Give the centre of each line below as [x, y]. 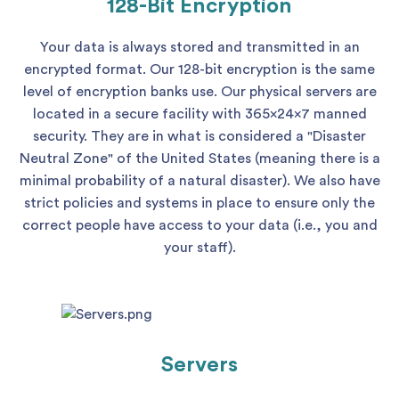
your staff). [199, 248]
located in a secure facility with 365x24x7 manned [199, 114]
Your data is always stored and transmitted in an [199, 47]
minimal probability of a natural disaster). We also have [199, 181]
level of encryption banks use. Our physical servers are [199, 92]
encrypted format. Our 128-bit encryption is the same [199, 69]
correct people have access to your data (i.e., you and [199, 225]
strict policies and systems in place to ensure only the [199, 203]
